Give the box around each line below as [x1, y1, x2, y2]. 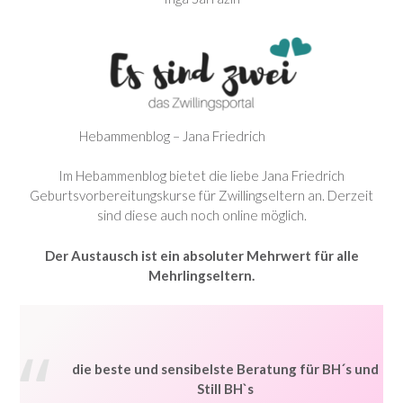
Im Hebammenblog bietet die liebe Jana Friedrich [58, 167, 345, 184]
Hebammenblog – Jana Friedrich [79, 127, 265, 144]
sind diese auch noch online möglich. [96, 207, 307, 223]
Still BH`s [196, 381, 254, 397]
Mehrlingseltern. [148, 266, 255, 283]
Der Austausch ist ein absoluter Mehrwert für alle [44, 246, 359, 264]
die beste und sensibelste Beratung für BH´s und [71, 361, 379, 377]
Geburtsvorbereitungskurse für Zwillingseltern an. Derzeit [30, 187, 373, 203]
